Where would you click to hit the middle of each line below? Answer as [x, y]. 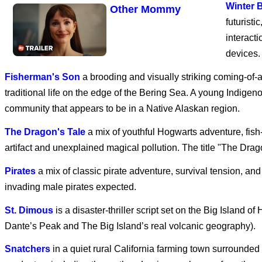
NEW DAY [134, 199]
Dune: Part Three [152, 127]
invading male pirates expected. [70, 187]
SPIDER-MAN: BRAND [166, 186]
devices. [243, 54]
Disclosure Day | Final [165, 245]
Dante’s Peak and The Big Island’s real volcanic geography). [130, 226]
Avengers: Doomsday [164, 68]
